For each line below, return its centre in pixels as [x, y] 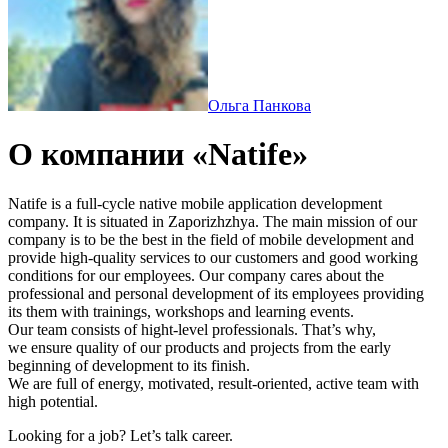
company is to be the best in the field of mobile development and [211, 239]
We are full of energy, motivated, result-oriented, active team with [213, 383]
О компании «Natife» [158, 154]
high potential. [53, 401]
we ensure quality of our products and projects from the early [199, 347]
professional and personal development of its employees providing [216, 293]
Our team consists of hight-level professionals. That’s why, [192, 329]
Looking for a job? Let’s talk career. [120, 435]
